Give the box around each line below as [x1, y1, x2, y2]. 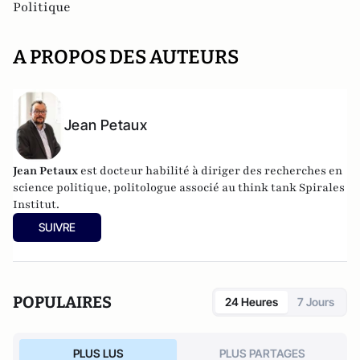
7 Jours [297, 294, 334, 309]
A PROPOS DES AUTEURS [13, 46, 239, 69]
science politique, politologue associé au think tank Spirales [13, 179, 345, 195]
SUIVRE [39, 219, 76, 234]
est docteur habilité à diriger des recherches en [78, 162, 342, 178]
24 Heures [225, 294, 278, 309]
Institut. [13, 196, 59, 212]
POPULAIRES [13, 292, 112, 312]
